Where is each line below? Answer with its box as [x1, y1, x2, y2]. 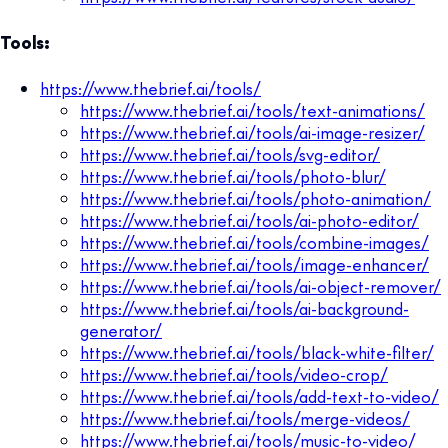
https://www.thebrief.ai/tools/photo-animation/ [80, 186, 431, 209]
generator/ [80, 318, 162, 341]
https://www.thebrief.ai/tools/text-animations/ [80, 98, 425, 121]
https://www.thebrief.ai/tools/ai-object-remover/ [80, 274, 441, 297]
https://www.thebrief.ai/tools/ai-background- [80, 296, 409, 319]
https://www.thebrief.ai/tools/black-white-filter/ [80, 340, 434, 363]
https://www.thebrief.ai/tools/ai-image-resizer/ [80, 120, 425, 143]
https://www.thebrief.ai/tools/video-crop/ [80, 362, 388, 385]
